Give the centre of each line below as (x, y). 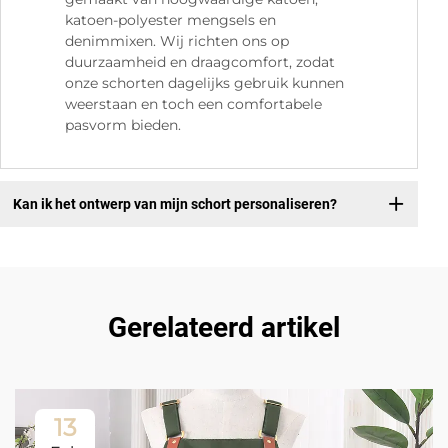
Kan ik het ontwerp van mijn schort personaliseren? (174, 203)
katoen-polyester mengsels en (170, 20)
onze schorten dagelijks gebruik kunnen (204, 83)
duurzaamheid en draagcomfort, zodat (200, 62)
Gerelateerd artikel (224, 328)
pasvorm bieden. (123, 125)
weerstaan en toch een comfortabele (193, 104)
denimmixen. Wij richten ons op (177, 41)
